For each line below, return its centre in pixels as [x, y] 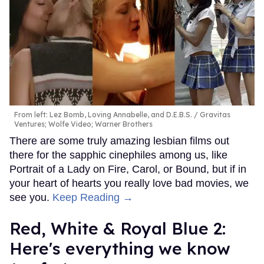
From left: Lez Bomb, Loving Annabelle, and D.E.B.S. [103, 114]
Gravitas [214, 114]
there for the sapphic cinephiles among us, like [118, 155]
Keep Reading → [93, 197]
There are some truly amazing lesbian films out [119, 141]
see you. [31, 197]
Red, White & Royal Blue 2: [118, 228]
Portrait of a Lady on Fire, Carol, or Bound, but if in [128, 169]
